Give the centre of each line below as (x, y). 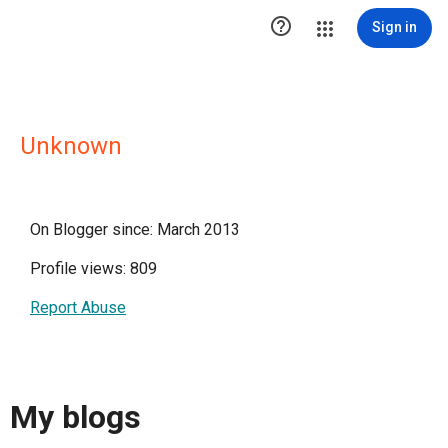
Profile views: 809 (93, 268)
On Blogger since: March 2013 (135, 229)
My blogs (75, 417)
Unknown (71, 146)
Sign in (394, 27)
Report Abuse (78, 307)
